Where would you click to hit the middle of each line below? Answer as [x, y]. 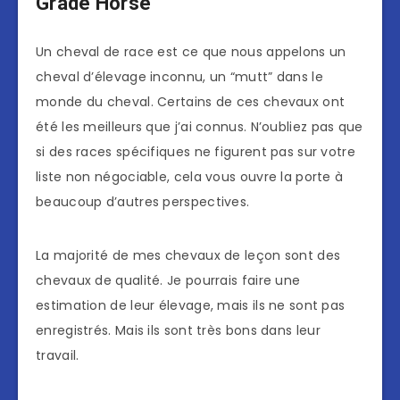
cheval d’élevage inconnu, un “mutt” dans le [179, 77]
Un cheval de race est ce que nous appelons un [191, 52]
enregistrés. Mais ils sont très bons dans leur [178, 331]
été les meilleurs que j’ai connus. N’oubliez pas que [200, 127]
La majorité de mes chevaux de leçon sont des [188, 256]
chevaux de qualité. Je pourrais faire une [168, 281]
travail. [58, 356]
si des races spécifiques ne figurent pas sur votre [196, 152]
